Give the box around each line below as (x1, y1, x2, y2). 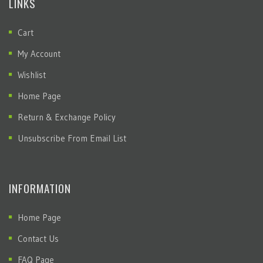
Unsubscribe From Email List (18, 133, 126, 144)
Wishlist (18, 69, 46, 80)
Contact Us (18, 233, 59, 244)
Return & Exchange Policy (18, 112, 116, 123)
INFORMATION (9, 180, 71, 196)
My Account (18, 48, 60, 59)
